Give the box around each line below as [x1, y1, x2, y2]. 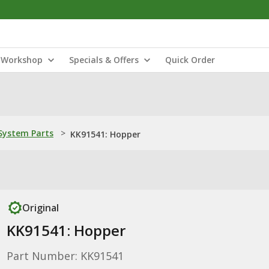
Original [22, 201, 59, 214]
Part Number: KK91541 [6, 249, 124, 263]
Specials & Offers [69, 54, 139, 65]
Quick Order [165, 54, 215, 65]
